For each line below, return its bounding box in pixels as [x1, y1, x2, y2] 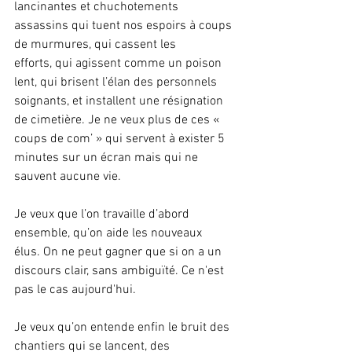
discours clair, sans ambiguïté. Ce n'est [14, 263, 227, 280]
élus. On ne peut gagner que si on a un [14, 244, 225, 261]
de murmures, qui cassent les [14, 37, 179, 53]
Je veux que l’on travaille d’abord [14, 207, 192, 223]
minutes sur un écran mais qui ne [14, 150, 201, 167]
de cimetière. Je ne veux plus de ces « [14, 112, 222, 129]
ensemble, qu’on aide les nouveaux [14, 225, 205, 242]
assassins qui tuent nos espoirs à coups [14, 18, 235, 35]
